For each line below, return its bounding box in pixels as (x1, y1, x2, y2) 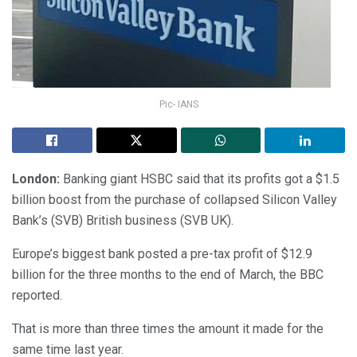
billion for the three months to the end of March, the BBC (12, 266, 324, 282)
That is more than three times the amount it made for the (12, 320, 324, 336)
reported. (12, 287, 62, 303)
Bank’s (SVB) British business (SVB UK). (12, 212, 233, 228)
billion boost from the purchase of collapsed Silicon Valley (12, 191, 337, 207)
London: (12, 171, 63, 186)
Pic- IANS (159, 98, 198, 110)
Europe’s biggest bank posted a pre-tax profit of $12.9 (12, 245, 312, 261)
